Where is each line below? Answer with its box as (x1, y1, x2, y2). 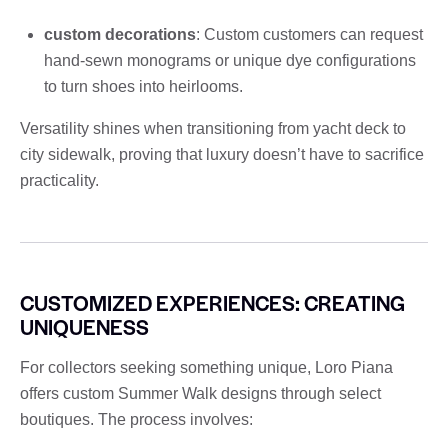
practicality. (20, 171, 99, 189)
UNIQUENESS (20, 311, 149, 341)
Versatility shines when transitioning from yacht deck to (20, 119, 406, 137)
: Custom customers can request (196, 25, 423, 43)
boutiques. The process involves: (20, 410, 253, 428)
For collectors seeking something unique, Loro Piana (20, 358, 393, 376)
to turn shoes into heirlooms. (44, 77, 243, 95)
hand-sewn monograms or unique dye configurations (44, 51, 416, 69)
